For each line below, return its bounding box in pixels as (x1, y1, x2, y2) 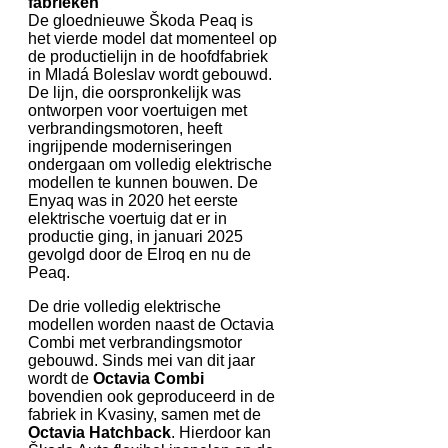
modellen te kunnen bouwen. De (28, 173, 258, 191)
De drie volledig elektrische (28, 297, 221, 315)
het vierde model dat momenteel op (28, 29, 277, 47)
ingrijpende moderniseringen (28, 137, 232, 155)
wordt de (28, 369, 89, 387)
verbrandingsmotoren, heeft (28, 119, 222, 137)
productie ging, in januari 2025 (28, 227, 243, 245)
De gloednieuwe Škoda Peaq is (28, 11, 253, 29)
